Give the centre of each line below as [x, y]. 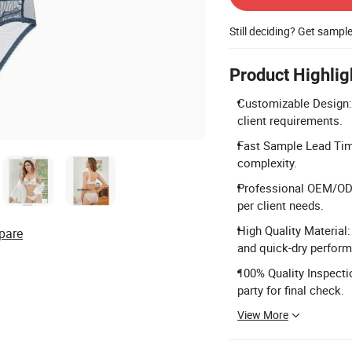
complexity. [267, 163]
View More [263, 315]
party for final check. [291, 290]
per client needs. [280, 205]
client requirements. [290, 120]
